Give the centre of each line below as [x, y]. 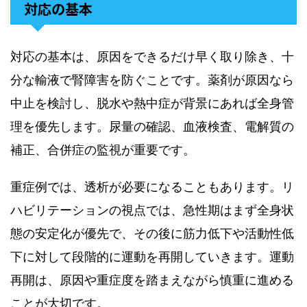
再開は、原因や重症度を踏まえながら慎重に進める [152, 280]
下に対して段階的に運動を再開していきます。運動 [152, 257]
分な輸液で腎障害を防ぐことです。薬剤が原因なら [152, 80]
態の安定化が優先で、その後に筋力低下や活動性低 [152, 233]
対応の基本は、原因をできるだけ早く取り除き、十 [152, 57]
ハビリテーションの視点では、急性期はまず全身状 [152, 210]
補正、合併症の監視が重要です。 [103, 150]
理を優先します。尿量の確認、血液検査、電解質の [152, 126]
